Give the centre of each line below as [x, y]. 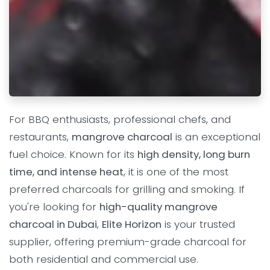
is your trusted [198, 224]
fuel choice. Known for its [73, 155]
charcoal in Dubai [53, 224]
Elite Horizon [132, 224]
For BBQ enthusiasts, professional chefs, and [120, 120]
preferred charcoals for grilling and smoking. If [127, 190]
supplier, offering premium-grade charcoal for [128, 242]
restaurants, [40, 137]
